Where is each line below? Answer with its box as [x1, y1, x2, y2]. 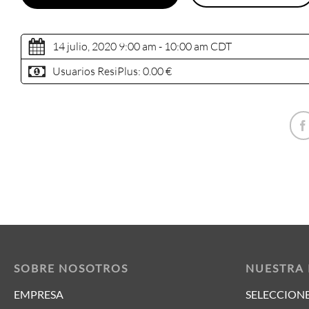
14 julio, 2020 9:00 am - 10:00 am [52, 39, 208, 54]
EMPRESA [14, 288, 63, 301]
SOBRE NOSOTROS [14, 261, 128, 275]
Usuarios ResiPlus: [52, 64, 143, 79]
